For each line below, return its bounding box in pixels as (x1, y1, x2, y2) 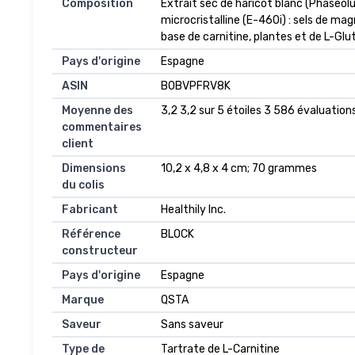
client (62, 137, 94, 151)
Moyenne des (62, 104, 133, 118)
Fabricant (62, 203, 118, 217)
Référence (62, 227, 120, 242)
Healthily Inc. (161, 203, 226, 217)
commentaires (62, 120, 142, 135)
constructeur (62, 244, 138, 258)
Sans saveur (161, 318, 223, 332)
